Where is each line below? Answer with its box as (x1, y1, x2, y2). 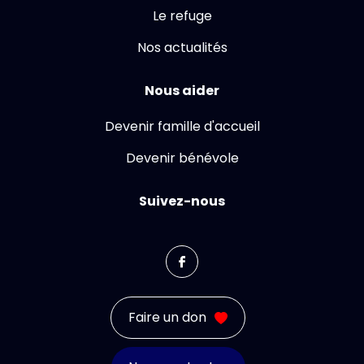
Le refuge (152, 6, 212, 25)
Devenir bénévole (125, 149, 239, 167)
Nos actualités (136, 38, 227, 57)
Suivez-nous (139, 192, 225, 210)
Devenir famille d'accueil (104, 117, 260, 136)
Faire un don (128, 308, 206, 327)
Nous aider (145, 81, 219, 100)
